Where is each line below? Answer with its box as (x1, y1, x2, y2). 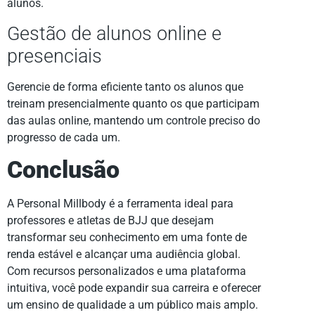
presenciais (7, 44, 102, 67)
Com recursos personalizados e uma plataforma (7, 264, 246, 278)
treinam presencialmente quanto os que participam (7, 96, 259, 110)
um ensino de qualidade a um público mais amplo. (7, 298, 258, 311)
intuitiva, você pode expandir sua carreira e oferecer (7, 281, 261, 295)
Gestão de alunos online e (7, 22, 221, 45)
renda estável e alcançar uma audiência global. (7, 247, 240, 261)
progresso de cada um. (7, 130, 120, 144)
